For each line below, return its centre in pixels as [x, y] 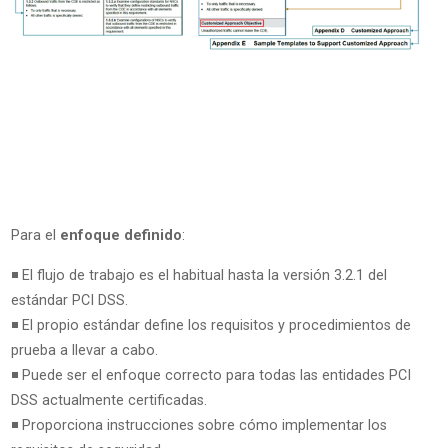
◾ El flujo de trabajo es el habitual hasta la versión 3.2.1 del [198, 275]
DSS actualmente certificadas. [108, 400]
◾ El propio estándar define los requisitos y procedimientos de [210, 325]
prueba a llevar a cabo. [84, 350]
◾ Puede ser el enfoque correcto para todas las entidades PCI [210, 375]
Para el [35, 236]
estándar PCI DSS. [69, 300]
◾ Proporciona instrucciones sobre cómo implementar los [198, 425]
